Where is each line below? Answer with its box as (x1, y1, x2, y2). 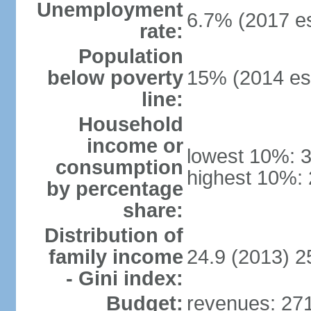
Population (78, 45, 183, 67)
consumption (55, 156, 183, 178)
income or (86, 135, 183, 157)
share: (122, 199, 183, 221)
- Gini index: (65, 267, 183, 289)
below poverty (47, 67, 183, 89)
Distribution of (44, 224, 183, 246)
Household (78, 113, 183, 135)
